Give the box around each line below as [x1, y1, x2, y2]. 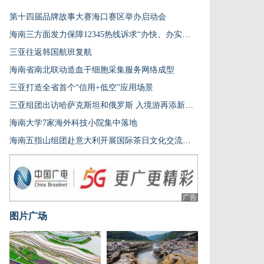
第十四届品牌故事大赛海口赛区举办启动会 [9, 12, 166, 21]
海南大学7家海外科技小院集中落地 [9, 118, 137, 127]
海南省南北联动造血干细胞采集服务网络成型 [9, 65, 174, 74]
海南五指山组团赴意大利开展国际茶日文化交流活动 [183, 136, 191, 145]
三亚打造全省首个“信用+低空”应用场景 [9, 83, 153, 92]
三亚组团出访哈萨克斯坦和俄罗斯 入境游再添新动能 [185, 101, 193, 110]
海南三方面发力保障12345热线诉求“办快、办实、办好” [182, 30, 190, 39]
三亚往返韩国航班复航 [9, 48, 92, 57]
